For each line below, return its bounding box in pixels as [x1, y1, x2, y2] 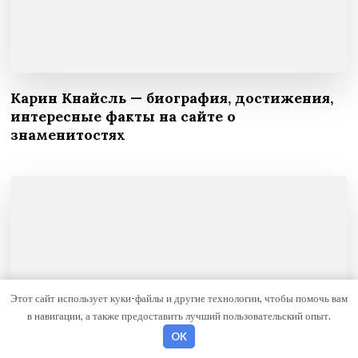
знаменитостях [10, 125, 126, 145]
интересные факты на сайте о [10, 107, 237, 126]
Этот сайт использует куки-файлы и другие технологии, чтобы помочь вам [10, 291, 348, 304]
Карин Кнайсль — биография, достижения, [10, 89, 334, 108]
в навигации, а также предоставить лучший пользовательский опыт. [27, 308, 331, 322]
